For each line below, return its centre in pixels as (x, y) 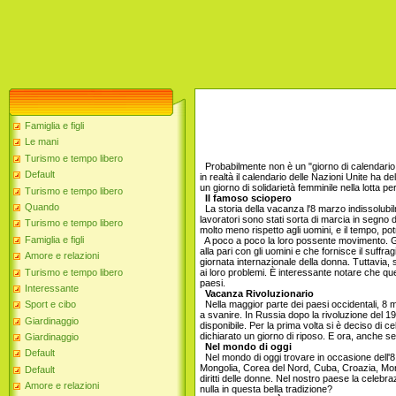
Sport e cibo (50, 305)
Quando (42, 206)
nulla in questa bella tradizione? (266, 389)
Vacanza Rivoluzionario (257, 293)
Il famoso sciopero (246, 198)
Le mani (42, 142)
